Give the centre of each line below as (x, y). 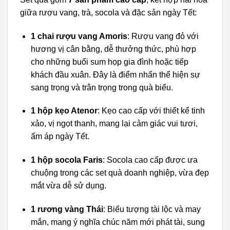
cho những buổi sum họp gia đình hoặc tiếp (109, 62)
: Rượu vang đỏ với (163, 36)
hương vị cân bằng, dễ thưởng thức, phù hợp (113, 49)
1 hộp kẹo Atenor (64, 111)
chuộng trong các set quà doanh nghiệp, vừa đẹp (120, 173)
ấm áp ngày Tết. (60, 137)
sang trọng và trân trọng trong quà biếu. (102, 87)
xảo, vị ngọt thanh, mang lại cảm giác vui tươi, (114, 124)
